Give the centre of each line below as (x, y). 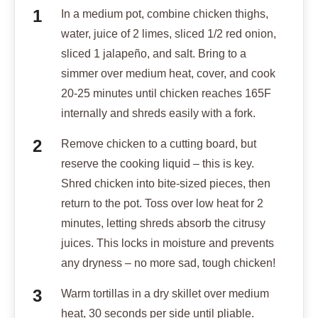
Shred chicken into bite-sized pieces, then (166, 184)
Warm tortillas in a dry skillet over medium (165, 294)
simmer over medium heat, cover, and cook (168, 74)
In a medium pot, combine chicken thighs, (165, 14)
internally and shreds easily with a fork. (158, 114)
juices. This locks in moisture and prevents (168, 243)
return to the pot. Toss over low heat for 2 (162, 204)
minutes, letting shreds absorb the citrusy (163, 224)
